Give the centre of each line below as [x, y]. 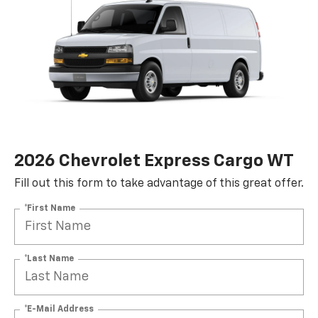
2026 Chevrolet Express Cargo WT [154, 161]
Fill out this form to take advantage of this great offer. [159, 183]
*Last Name [49, 259]
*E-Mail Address [59, 309]
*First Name [50, 208]
